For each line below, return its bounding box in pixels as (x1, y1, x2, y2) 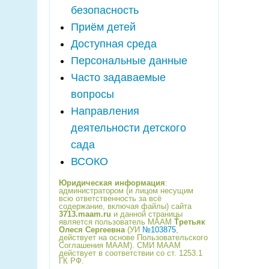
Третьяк (174, 217, 205, 226)
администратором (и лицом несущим (59, 186, 193, 195)
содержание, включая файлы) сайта (59, 202, 192, 211)
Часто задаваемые (71, 71, 166, 83)
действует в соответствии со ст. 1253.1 (59, 249, 202, 258)
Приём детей (71, 21, 136, 33)
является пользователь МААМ (59, 217, 174, 226)
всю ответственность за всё (59, 194, 162, 203)
